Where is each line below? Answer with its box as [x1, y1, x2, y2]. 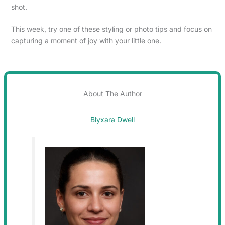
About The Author [83, 89, 142, 98]
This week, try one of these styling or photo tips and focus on [11, 24, 212, 33]
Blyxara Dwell [90, 115, 135, 124]
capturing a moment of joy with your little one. [11, 36, 161, 45]
